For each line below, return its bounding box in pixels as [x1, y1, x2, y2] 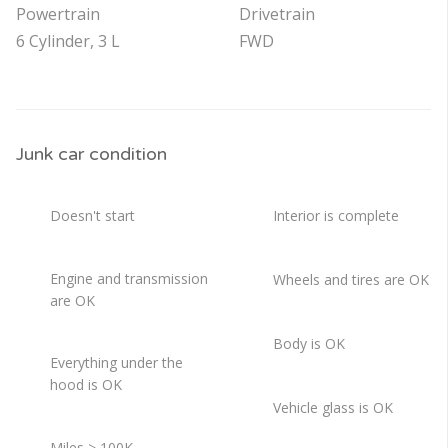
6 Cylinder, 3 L [16, 30, 120, 53]
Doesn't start [50, 206, 135, 226]
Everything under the [50, 353, 183, 373]
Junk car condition [16, 143, 167, 166]
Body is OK [272, 334, 345, 354]
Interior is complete [272, 206, 399, 226]
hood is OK [50, 375, 122, 395]
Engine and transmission [50, 269, 208, 289]
